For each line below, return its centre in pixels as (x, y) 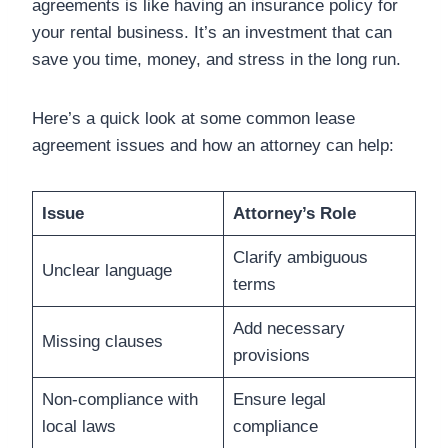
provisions (271, 355)
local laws (78, 426)
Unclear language (106, 270)
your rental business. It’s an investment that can (212, 32)
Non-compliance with (119, 399)
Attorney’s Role (294, 213)
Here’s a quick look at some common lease (193, 118)
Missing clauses (102, 341)
